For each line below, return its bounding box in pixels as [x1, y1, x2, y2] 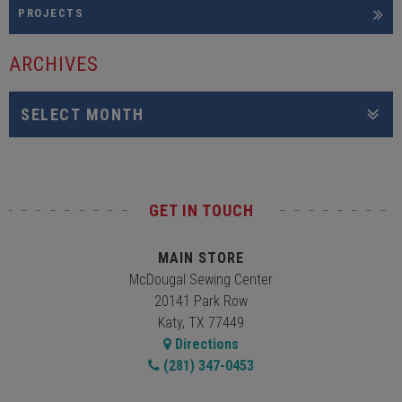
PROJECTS [18, 6, 83, 21]
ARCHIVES [9, 53, 99, 76]
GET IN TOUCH [148, 201, 254, 220]
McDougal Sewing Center [129, 271, 273, 288]
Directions [171, 336, 239, 353]
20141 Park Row [154, 293, 248, 310]
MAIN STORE [158, 249, 244, 267]
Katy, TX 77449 [158, 314, 244, 331]
